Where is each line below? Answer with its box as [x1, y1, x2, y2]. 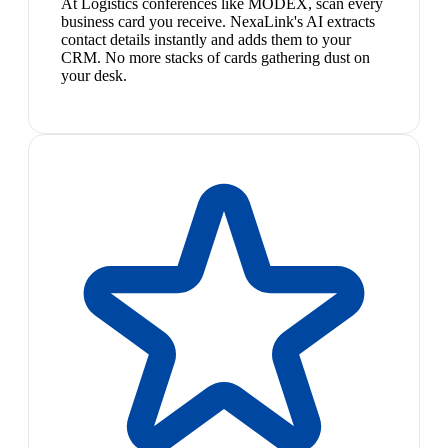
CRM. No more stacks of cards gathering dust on [61, 48, 370, 66]
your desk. [61, 66, 127, 84]
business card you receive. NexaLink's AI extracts [61, 12, 375, 30]
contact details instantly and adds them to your [61, 30, 351, 48]
